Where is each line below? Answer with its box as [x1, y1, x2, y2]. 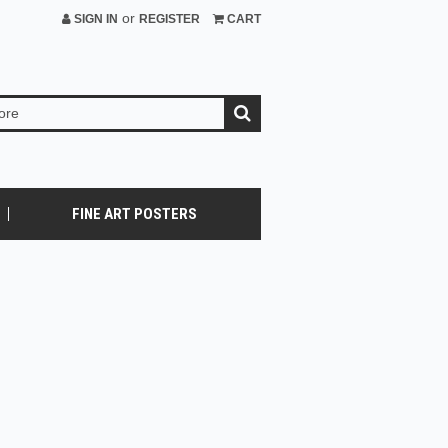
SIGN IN [70, 12, 118, 26]
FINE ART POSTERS [72, 205, 198, 223]
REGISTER [139, 12, 200, 26]
